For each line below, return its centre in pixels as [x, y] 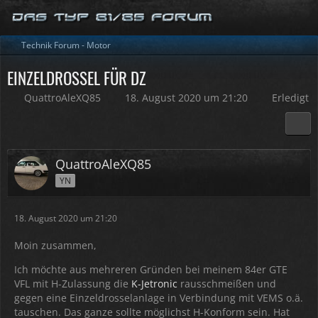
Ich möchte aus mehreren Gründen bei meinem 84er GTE [151, 269]
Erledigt [290, 98]
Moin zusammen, [55, 245]
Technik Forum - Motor [66, 45]
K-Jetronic [154, 284]
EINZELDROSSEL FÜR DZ [77, 78]
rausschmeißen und [227, 284]
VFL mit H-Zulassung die [73, 284]
